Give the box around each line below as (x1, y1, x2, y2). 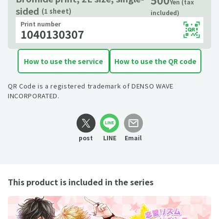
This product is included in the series (8, 175, 153, 188)
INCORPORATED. (8, 90, 60, 100)
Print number (21, 19, 61, 28)
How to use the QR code (114, 56, 197, 66)
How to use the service (24, 56, 103, 66)
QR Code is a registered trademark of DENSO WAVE (8, 81, 174, 90)
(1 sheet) (42, 6, 71, 16)
